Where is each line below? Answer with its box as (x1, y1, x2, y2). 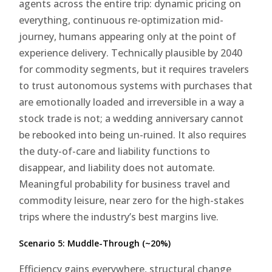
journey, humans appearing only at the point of (19, 29, 237, 43)
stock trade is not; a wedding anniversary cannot (19, 111, 244, 125)
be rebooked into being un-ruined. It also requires (19, 127, 247, 141)
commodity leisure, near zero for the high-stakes (19, 193, 245, 207)
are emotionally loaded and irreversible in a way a (19, 95, 245, 109)
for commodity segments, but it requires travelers (19, 62, 250, 76)
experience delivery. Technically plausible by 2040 (19, 46, 243, 59)
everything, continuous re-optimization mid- (19, 13, 224, 27)
